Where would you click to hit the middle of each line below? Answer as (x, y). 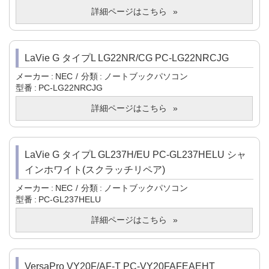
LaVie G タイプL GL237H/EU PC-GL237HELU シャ (135, 155)
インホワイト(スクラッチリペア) (95, 170)
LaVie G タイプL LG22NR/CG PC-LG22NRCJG (127, 58)
